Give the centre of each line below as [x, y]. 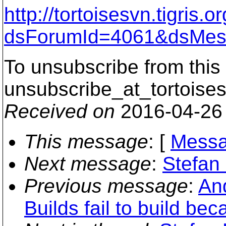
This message [86, 142]
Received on [60, 111]
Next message [88, 164]
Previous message [106, 186]
